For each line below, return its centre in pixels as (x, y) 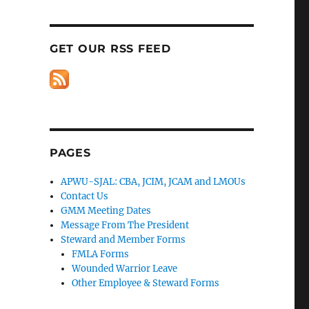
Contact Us (85, 196)
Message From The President (125, 225)
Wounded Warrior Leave (125, 269)
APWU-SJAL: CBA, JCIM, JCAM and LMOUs (153, 182)
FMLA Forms (101, 254)
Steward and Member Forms (123, 240)
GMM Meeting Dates (106, 211)
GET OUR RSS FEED (110, 49)
